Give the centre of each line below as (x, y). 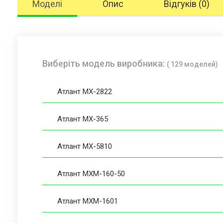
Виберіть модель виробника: (105, 63)
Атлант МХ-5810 (85, 146)
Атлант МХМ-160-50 (91, 173)
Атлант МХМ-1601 (88, 201)
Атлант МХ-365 (83, 119)
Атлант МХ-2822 (85, 91)
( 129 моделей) (192, 64)
